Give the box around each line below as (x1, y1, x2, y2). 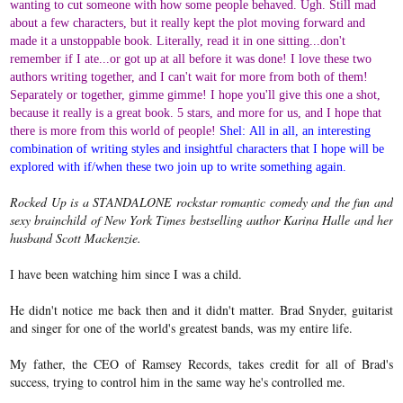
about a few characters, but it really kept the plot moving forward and (10, 14, 366, 30)
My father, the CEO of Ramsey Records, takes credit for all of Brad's (10, 354, 393, 372)
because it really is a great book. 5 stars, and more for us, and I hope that (10, 104, 382, 120)
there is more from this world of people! (10, 122, 220, 138)
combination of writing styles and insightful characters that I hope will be (10, 140, 385, 156)
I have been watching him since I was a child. (10, 264, 247, 282)
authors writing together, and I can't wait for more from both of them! (10, 68, 369, 84)
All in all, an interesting (249, 122, 372, 138)
